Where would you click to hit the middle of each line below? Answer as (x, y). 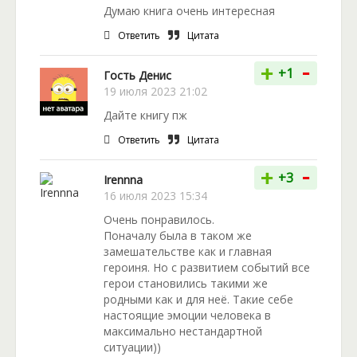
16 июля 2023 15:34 (155, 196)
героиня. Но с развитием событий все (207, 268)
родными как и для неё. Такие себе (198, 300)
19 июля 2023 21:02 (155, 92)
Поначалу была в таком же (178, 236)
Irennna (123, 180)
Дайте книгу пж (147, 116)
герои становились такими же (186, 284)
